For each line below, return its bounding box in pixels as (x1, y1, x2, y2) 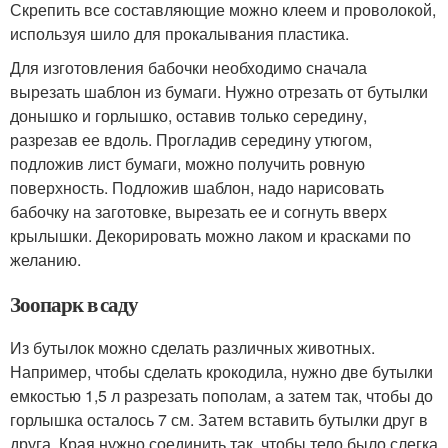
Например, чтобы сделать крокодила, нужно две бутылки (10, 360, 433, 383)
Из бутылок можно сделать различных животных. (10, 336, 375, 359)
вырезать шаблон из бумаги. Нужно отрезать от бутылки (10, 80, 428, 103)
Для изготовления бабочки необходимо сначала (10, 56, 367, 79)
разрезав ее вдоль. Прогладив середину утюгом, (10, 128, 372, 151)
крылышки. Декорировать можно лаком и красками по (10, 224, 411, 247)
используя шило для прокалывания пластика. (10, 22, 349, 45)
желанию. (10, 248, 81, 271)
